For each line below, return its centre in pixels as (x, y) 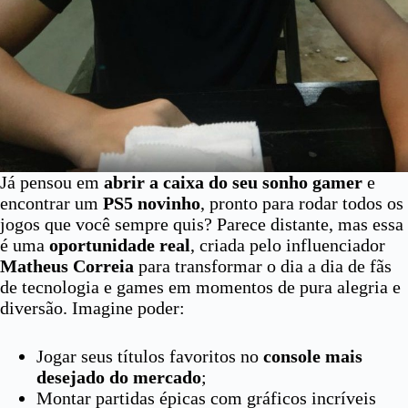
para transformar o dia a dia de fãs (263, 266)
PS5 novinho (152, 203)
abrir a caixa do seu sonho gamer (233, 182)
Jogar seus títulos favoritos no (150, 356)
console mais (313, 356)
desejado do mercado (119, 377)
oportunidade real (120, 245)
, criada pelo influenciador (288, 245)
